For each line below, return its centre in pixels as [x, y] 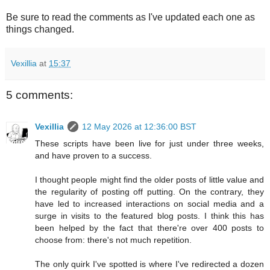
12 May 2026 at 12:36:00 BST [139, 126]
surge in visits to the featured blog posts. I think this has [149, 215]
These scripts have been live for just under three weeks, [149, 143]
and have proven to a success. [93, 155]
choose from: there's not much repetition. [113, 240]
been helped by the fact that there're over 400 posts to [149, 228]
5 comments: [39, 95]
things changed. [40, 30]
